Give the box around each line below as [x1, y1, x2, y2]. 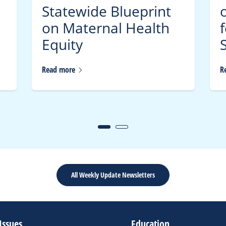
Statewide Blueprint [41, 2, 171, 21]
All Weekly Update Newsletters [71, 169, 155, 180]
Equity [41, 35, 83, 54]
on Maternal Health [41, 19, 169, 38]
